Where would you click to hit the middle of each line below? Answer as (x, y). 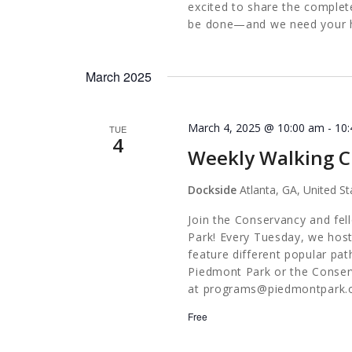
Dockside (214, 190)
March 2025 (119, 77)
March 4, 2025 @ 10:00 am (257, 128)
